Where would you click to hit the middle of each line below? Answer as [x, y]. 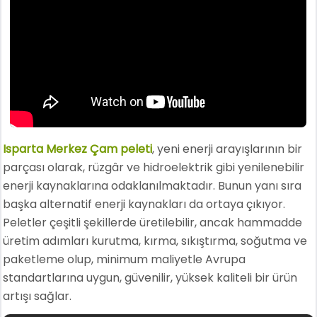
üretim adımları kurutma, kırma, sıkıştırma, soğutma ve [155, 241]
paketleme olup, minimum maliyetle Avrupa [125, 259]
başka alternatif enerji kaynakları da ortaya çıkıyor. [144, 204]
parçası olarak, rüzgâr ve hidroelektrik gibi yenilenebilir [154, 167]
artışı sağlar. [38, 296]
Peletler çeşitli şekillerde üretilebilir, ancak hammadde [153, 223]
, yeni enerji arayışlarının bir [227, 149]
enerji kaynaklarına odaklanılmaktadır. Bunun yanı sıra [152, 186]
